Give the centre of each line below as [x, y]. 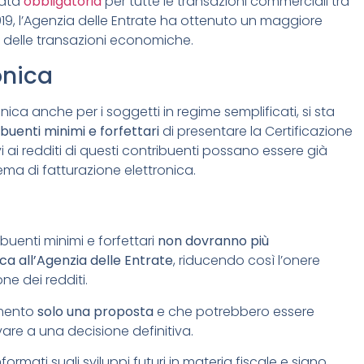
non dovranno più [213, 241]
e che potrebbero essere [234, 311]
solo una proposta [95, 311]
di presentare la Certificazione [256, 131]
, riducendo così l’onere [247, 261]
